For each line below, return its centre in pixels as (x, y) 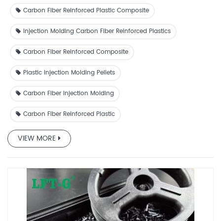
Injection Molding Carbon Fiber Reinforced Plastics (97, 31)
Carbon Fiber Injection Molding (69, 93)
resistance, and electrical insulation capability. (86, 10)
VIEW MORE (37, 138)
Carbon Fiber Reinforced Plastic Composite (86, 10)
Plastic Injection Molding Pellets (69, 73)
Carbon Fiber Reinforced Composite (76, 52)
